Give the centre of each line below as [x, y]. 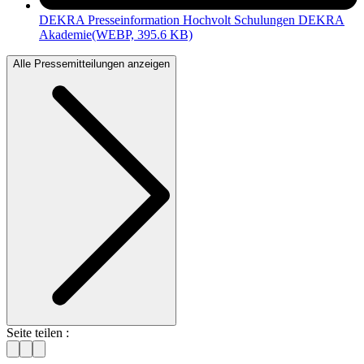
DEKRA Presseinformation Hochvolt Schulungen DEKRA [192, 20]
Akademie [65, 35]
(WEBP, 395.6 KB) [142, 35]
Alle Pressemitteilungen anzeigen [91, 64]
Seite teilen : [38, 333]
